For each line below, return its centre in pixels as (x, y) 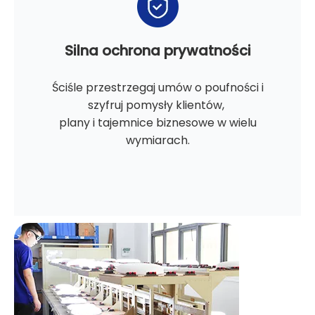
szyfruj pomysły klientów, (157, 105)
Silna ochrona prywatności (157, 51)
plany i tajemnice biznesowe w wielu (157, 123)
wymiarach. (157, 141)
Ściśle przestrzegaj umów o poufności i (157, 88)
